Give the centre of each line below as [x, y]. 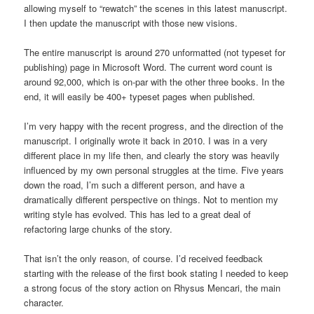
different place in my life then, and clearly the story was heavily [152, 155]
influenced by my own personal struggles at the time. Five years [154, 170]
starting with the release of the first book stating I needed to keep [156, 273]
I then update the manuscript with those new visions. [131, 22]
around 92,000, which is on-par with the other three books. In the [155, 81]
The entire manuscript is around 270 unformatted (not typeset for [155, 52]
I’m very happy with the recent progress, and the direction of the [154, 125]
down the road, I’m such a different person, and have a [135, 184]
